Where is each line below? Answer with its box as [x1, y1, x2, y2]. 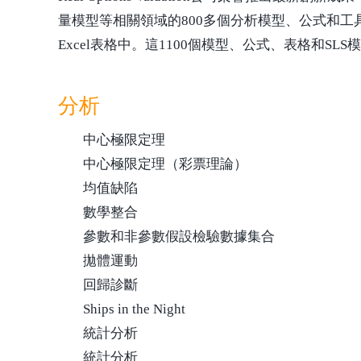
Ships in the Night [83, 301, 185, 317]
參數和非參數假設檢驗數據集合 [83, 229, 275, 244]
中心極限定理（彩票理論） [83, 156, 247, 172]
